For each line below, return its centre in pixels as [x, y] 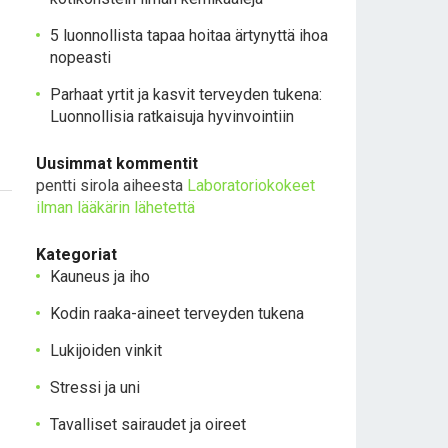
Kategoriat [76, 254]
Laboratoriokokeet [251, 185]
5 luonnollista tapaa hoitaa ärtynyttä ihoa [189, 35]
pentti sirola [77, 185]
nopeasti [80, 57]
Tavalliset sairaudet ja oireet [148, 424]
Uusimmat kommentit [117, 163]
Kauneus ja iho [100, 276]
